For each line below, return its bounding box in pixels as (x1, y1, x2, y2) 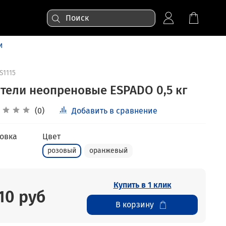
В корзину (115, 199, 154, 209)
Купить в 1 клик (113, 180, 172, 190)
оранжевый (89, 146, 128, 155)
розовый (47, 146, 76, 155)
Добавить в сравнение (71, 106, 157, 116)
